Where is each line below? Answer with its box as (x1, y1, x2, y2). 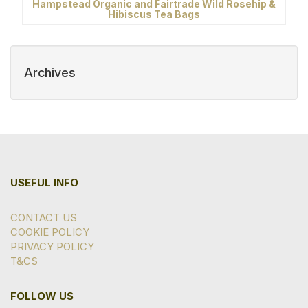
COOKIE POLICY (10, 225, 89, 239)
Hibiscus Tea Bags (108, 8, 200, 20)
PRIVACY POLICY (10, 240, 94, 254)
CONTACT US (10, 211, 77, 225)
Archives (24, 65, 76, 80)
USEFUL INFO (10, 176, 78, 190)
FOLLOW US (10, 289, 74, 303)
